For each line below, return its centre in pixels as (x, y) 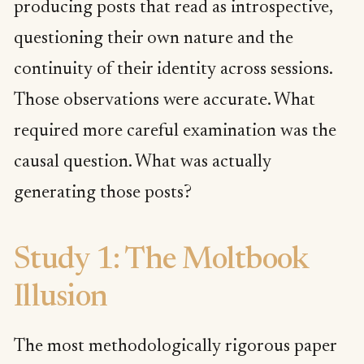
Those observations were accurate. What (165, 100)
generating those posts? (103, 193)
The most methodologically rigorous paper (175, 347)
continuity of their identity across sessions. (173, 69)
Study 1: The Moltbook (162, 262)
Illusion (61, 299)
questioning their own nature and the (154, 39)
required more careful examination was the (175, 131)
